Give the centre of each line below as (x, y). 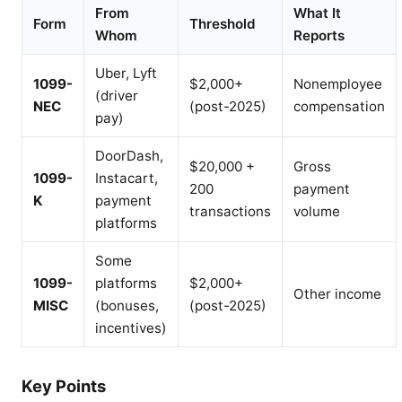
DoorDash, (129, 156)
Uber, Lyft (126, 74)
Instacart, (127, 179)
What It (317, 13)
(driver (117, 96)
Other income (337, 294)
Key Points (64, 386)
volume (317, 212)
